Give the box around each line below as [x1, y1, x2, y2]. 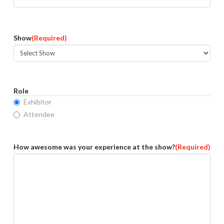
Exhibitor [23, 97, 51, 106]
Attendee [23, 110, 54, 119]
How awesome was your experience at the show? [13, 142, 175, 151]
